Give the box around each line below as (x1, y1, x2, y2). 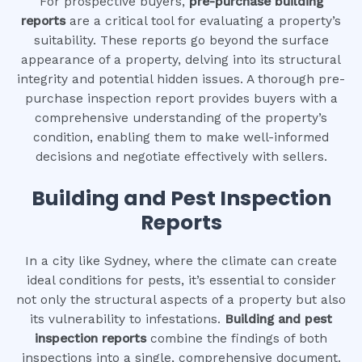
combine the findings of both (146, 330, 327, 346)
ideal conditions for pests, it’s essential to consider (26, 272, 336, 288)
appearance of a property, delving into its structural (21, 53, 341, 68)
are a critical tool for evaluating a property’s (65, 14, 341, 29)
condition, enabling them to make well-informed (33, 130, 329, 145)
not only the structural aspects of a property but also (16, 292, 346, 307)
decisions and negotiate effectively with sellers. (35, 149, 327, 165)
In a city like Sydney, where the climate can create (25, 253, 337, 268)
